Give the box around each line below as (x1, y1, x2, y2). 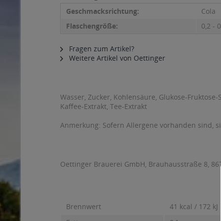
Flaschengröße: (66, 21, 118, 31)
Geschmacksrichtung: (66, 6, 139, 16)
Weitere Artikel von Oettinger (67, 53, 165, 63)
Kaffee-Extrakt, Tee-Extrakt (60, 102, 147, 111)
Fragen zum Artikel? (67, 44, 134, 53)
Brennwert (66, 202, 101, 211)
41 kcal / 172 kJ (170, 202, 218, 211)
